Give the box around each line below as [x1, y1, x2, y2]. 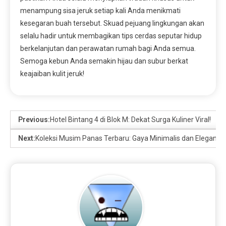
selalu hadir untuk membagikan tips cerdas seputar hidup [20, 32, 202, 40]
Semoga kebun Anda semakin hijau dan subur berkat [20, 57, 188, 66]
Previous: [18, 116, 50, 124]
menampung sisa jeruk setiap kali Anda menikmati [20, 7, 181, 15]
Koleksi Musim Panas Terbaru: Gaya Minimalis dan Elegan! [35, 134, 218, 143]
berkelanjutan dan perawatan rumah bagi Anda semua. [20, 44, 196, 53]
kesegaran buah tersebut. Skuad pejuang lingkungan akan [20, 19, 204, 28]
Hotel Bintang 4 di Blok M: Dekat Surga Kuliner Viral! [50, 116, 211, 124]
